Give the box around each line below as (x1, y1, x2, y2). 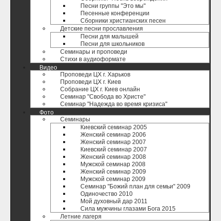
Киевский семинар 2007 (80, 146, 147, 153)
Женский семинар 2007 (80, 139, 146, 146)
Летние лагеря (60, 213, 102, 220)
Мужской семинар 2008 (80, 161, 146, 168)
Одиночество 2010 (80, 190, 133, 197)
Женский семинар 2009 (80, 168, 146, 175)
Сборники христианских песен (80, 17, 166, 24)
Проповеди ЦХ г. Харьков (60, 71, 130, 78)
